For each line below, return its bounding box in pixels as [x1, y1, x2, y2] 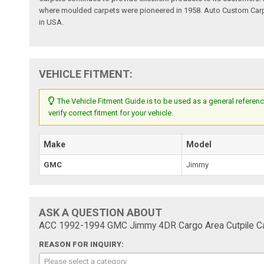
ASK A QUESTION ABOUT [39, 206, 163, 219]
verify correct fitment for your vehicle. [48, 108, 174, 117]
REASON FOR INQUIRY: [39, 240, 124, 249]
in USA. [39, 17, 64, 27]
